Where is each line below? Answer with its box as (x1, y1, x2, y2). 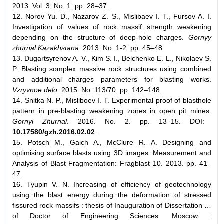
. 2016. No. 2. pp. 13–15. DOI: (67, 117, 204, 126)
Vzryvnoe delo (12, 86, 57, 94)
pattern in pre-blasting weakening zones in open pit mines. (12, 107, 211, 115)
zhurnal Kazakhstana (12, 44, 79, 52)
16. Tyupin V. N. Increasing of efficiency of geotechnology (12, 180, 211, 189)
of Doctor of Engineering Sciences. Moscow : (12, 212, 211, 220)
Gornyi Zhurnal (12, 117, 67, 126)
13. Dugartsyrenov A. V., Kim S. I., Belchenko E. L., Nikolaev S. (12, 54, 211, 63)
